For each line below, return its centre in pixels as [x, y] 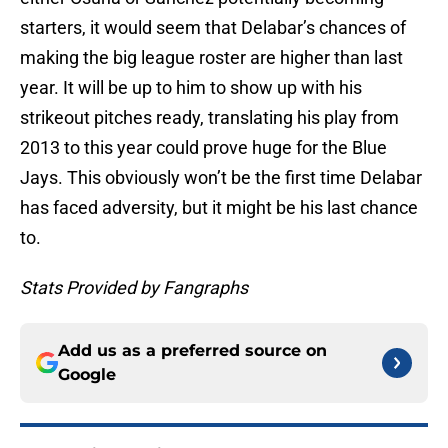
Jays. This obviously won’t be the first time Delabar [221, 178]
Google [87, 375]
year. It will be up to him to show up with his [191, 88]
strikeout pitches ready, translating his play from [209, 118]
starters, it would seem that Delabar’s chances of [213, 28]
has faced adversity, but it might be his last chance [219, 208]
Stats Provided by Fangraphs [134, 288]
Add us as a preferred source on [192, 351]
